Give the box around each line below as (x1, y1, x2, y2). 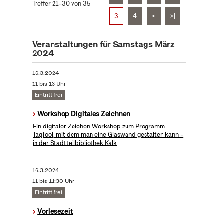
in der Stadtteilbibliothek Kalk (33, 139, 117, 147)
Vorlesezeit (37, 207, 73, 216)
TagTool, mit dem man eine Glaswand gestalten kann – (33, 130, 184, 139)
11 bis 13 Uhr (32, 80, 66, 88)
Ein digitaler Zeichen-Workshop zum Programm (33, 122, 165, 131)
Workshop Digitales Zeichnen (37, 109, 130, 119)
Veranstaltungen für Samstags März (32, 38, 175, 50)
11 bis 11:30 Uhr (32, 177, 74, 185)
